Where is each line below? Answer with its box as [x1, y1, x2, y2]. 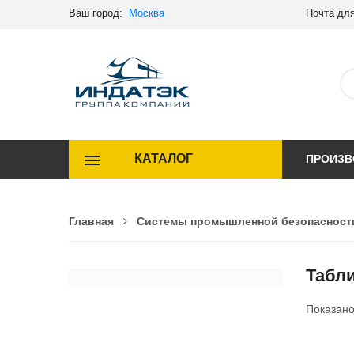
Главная [69, 214, 114, 228]
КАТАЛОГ [134, 152, 193, 166]
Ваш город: [69, 7, 129, 19]
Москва [129, 7, 164, 19]
